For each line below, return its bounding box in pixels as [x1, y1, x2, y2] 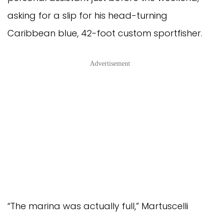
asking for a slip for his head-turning [7, 9, 167, 22]
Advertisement [90, 59, 130, 67]
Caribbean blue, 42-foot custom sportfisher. [7, 27, 202, 39]
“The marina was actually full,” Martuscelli [7, 199, 188, 212]
